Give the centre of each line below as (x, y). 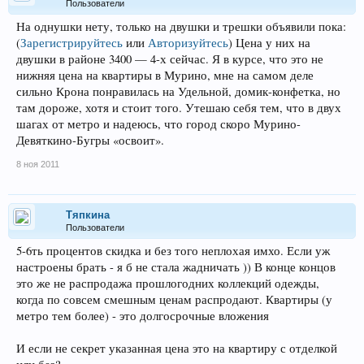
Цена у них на (271, 43)
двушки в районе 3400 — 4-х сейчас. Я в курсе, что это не (170, 59)
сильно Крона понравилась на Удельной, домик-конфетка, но (178, 91)
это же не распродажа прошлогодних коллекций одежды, (168, 283)
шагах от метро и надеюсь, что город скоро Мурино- (158, 124)
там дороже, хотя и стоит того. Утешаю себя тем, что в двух (179, 108)
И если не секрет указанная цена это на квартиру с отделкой (177, 348)
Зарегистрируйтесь (71, 43)
